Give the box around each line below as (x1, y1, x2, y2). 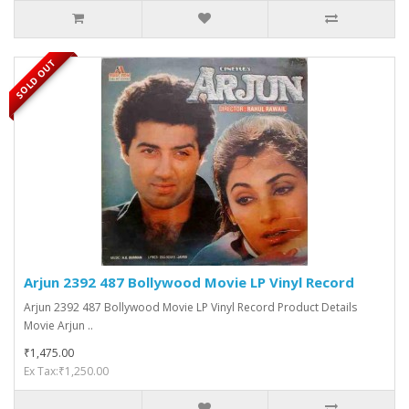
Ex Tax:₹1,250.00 (24, 363, 109, 379)
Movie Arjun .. (24, 318, 93, 333)
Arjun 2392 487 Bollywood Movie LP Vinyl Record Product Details (24, 299, 357, 315)
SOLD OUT (13, 56, 58, 101)
